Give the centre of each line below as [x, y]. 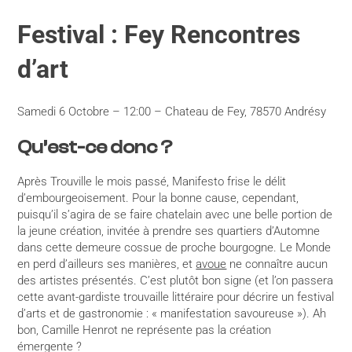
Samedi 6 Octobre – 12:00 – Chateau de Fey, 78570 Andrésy [172, 111]
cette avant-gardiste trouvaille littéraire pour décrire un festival [176, 297]
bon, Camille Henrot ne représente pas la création [145, 330]
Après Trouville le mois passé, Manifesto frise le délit [152, 182]
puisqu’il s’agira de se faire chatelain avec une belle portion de [175, 215]
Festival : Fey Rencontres [159, 35]
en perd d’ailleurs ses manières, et [107, 264]
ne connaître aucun [277, 264]
